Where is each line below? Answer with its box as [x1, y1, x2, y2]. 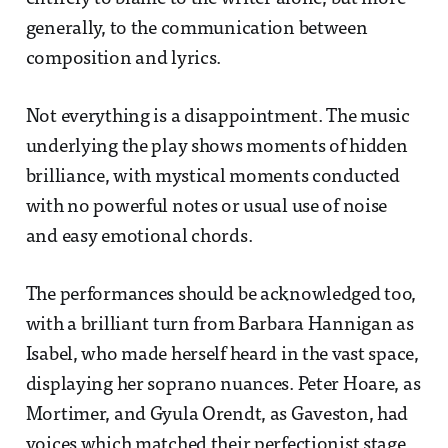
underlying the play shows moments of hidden [25, 137, 408, 157]
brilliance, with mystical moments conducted [25, 167, 400, 187]
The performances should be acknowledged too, [25, 285, 417, 305]
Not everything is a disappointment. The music [25, 107, 410, 127]
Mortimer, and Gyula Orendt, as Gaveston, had [25, 405, 409, 425]
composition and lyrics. [25, 49, 222, 69]
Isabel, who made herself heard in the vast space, [25, 345, 419, 365]
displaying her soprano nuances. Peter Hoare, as [25, 375, 421, 395]
